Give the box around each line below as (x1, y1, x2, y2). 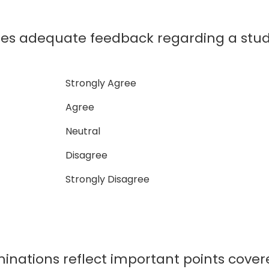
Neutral (61, 124, 101, 138)
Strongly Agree (61, 76, 137, 90)
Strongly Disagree (61, 172, 150, 186)
